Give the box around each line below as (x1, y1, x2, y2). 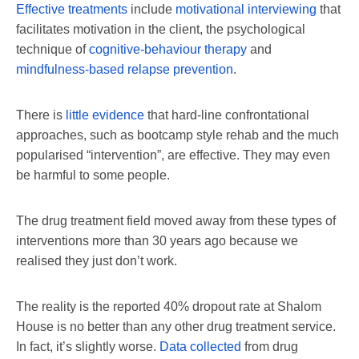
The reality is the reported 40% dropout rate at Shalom (16, 299, 321, 313)
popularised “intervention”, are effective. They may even (16, 147, 330, 162)
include (127, 2, 175, 16)
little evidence (66, 107, 144, 122)
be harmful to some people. (16, 167, 170, 182)
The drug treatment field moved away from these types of (16, 213, 336, 228)
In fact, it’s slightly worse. (16, 339, 159, 353)
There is (16, 107, 66, 122)
